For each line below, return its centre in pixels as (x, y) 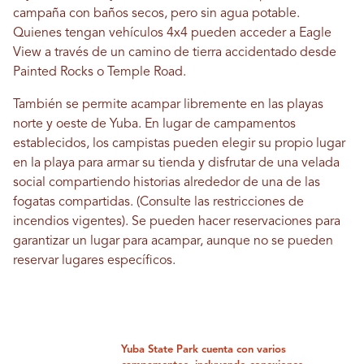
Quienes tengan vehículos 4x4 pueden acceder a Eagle (172, 34)
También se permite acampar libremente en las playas (168, 105)
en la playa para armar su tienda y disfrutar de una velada (176, 164)
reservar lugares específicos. (94, 261)
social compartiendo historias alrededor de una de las (167, 183)
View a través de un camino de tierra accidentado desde (175, 53)
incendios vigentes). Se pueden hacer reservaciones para (177, 222)
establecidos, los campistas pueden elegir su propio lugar (179, 144)
